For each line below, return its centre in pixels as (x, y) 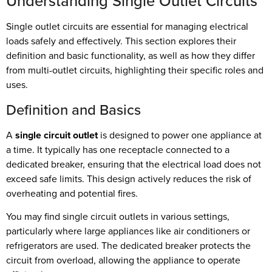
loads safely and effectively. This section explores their (121, 41)
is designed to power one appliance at (180, 135)
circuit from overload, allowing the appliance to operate (123, 260)
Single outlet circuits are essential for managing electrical (127, 27)
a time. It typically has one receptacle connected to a (118, 149)
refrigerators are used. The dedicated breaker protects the (128, 246)
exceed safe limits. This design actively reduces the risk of (129, 178)
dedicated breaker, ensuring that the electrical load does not (134, 164)
